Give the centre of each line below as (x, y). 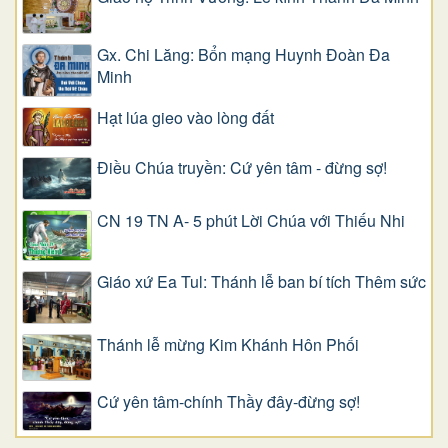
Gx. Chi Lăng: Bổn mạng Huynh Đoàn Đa (243, 54)
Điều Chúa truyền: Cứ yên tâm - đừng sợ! (242, 168)
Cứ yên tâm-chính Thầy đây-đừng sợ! (228, 402)
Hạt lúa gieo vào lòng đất (185, 117)
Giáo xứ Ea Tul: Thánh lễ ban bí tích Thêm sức (261, 281)
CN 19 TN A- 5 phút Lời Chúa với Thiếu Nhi (251, 221)
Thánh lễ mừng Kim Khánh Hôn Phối (228, 344)
